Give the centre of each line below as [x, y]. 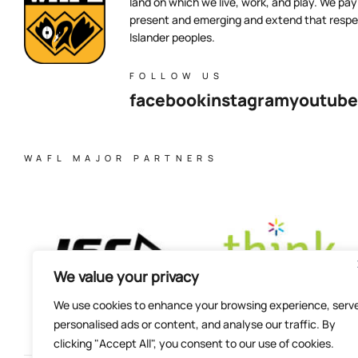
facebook [168, 99]
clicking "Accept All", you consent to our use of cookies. [194, 343]
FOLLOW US [177, 75]
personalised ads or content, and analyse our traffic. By [195, 324]
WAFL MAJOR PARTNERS [121, 157]
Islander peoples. [172, 37]
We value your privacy [126, 276]
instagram [248, 99]
